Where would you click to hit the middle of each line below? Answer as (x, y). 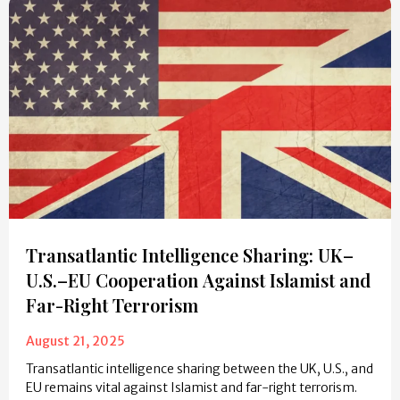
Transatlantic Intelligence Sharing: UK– (190, 255)
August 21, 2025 (75, 342)
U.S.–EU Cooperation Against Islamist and (198, 280)
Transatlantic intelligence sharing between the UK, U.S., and (200, 369)
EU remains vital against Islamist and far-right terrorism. (192, 388)
